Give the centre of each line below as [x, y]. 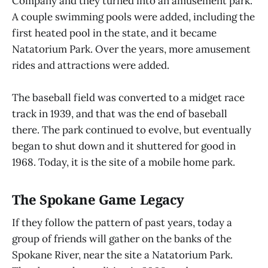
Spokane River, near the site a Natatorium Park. [122, 255]
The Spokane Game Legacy [98, 199]
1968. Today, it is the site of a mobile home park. [124, 162]
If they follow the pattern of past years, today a [122, 223]
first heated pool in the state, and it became [114, 33]
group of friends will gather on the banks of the [122, 239]
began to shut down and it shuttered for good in [124, 146]
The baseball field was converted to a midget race [128, 98]
